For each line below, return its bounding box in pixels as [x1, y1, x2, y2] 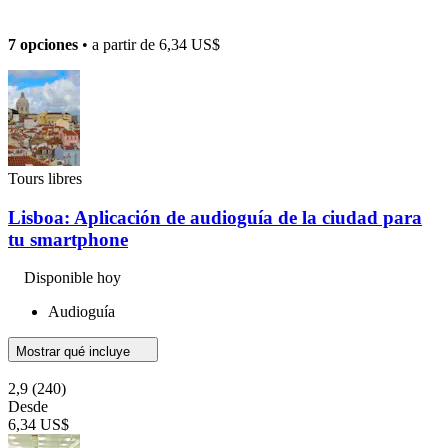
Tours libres [8, 169, 82, 187]
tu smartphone [8, 228, 128, 250]
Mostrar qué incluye [16, 344, 134, 360]
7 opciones [8, 35, 78, 53]
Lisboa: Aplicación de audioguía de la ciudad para [8, 206, 422, 228]
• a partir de [78, 35, 159, 53]
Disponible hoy [24, 269, 121, 287]
